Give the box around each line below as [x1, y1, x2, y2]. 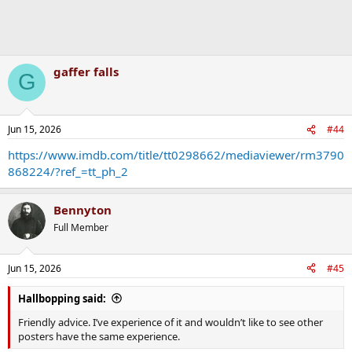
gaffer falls [53, 63, 119, 79]
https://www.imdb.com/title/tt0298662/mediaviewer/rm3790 [8, 147, 344, 163]
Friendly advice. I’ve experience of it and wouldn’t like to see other [18, 314, 323, 329]
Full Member [53, 221, 108, 234]
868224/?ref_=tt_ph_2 [8, 163, 128, 179]
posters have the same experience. [18, 328, 180, 343]
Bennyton [53, 202, 112, 218]
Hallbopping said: [18, 291, 106, 306]
